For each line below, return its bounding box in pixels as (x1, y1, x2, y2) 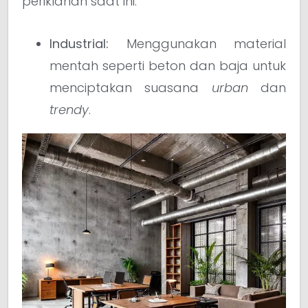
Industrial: (49, 35, 109, 53)
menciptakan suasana (49, 79, 212, 97)
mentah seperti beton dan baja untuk (49, 57, 286, 75)
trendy (49, 101, 89, 119)
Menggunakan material (109, 35, 286, 53)
